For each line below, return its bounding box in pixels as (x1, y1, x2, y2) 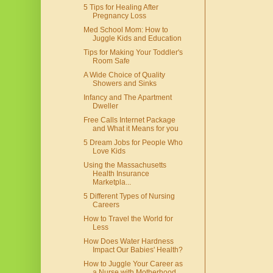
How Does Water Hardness (83, 237, 174, 246)
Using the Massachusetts (83, 161, 166, 170)
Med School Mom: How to (83, 26, 168, 35)
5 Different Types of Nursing (83, 192, 175, 201)
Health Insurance (92, 169, 149, 179)
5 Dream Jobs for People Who (83, 138, 183, 147)
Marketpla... (92, 178, 131, 187)
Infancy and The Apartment (83, 93, 172, 102)
